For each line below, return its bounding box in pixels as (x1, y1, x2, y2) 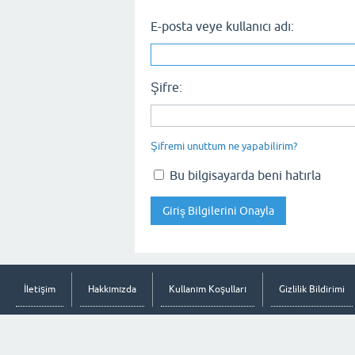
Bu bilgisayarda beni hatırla (166, 168, 321, 182)
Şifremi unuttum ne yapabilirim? (151, 140, 297, 152)
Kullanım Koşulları (169, 284, 246, 295)
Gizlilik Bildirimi (279, 284, 345, 295)
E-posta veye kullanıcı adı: (151, 19, 294, 33)
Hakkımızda (88, 284, 136, 295)
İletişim (24, 284, 55, 295)
